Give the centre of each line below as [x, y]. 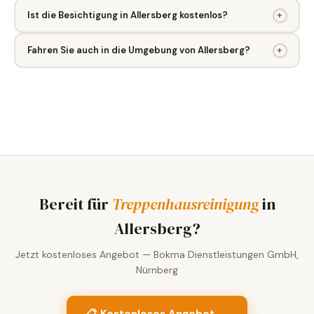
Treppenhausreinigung [185, 204]
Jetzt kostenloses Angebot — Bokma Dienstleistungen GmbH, [157, 254]
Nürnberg [157, 270]
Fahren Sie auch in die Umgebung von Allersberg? [138, 50]
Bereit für [75, 204]
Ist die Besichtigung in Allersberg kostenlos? [127, 15]
